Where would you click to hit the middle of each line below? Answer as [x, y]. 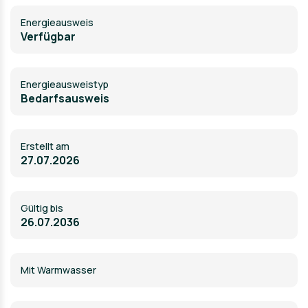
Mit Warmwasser [58, 270]
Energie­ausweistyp [65, 84]
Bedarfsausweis [65, 98]
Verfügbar [48, 36]
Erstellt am [45, 146]
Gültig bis [42, 208]
